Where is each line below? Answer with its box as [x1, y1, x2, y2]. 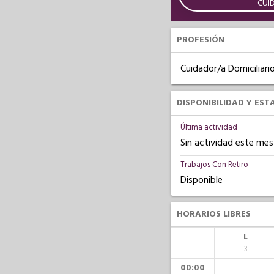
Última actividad [180, 122, 237, 133]
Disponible [180, 173, 223, 187]
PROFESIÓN [176, 34, 224, 46]
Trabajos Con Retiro [180, 159, 248, 170]
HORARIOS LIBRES [176, 208, 251, 220]
